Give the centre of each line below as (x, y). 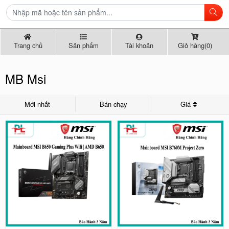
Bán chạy (113, 104)
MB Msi (26, 78)
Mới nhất (38, 104)
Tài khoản (140, 45)
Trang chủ (28, 45)
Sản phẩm (84, 45)
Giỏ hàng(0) (195, 45)
